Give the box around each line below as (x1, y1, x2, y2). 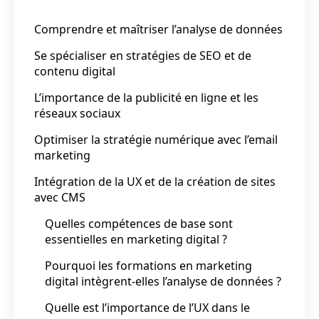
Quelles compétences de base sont (45, 215, 233, 231)
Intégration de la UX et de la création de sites (34, 173, 276, 189)
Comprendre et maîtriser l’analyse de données (34, 21, 283, 37)
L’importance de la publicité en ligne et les (34, 89, 258, 105)
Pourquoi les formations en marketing (45, 257, 252, 273)
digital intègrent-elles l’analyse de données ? (45, 273, 281, 289)
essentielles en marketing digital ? (45, 231, 227, 247)
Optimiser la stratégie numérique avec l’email (34, 131, 278, 147)
